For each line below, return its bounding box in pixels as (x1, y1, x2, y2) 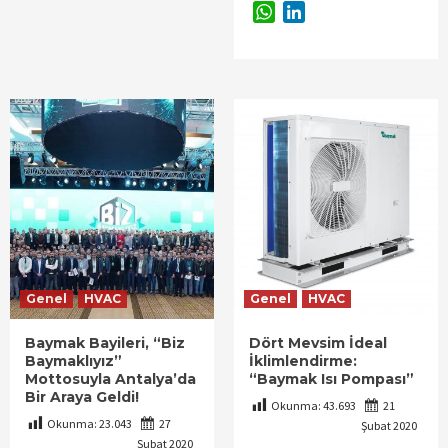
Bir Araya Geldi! (25, 388, 139, 407)
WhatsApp (275, 2, 346, 23)
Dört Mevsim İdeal (249, 334, 387, 353)
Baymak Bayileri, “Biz (25, 334, 185, 353)
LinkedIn (305, 2, 364, 23)
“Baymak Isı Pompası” (249, 370, 414, 389)
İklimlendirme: (249, 352, 357, 371)
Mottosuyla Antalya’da (25, 370, 196, 389)
